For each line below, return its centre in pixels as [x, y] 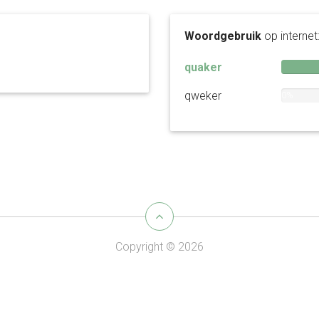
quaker [203, 67]
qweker [203, 96]
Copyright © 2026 [159, 247]
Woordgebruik [223, 36]
